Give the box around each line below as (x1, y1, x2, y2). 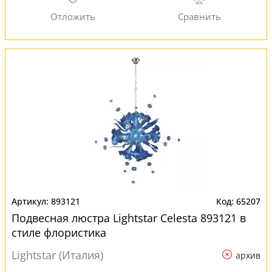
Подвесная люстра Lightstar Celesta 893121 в (12, 211, 246, 225)
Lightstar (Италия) (12, 248, 103, 262)
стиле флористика (12, 225, 106, 240)
